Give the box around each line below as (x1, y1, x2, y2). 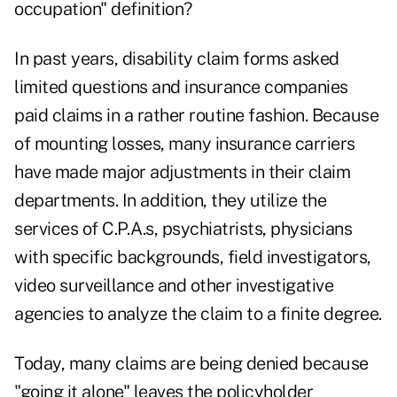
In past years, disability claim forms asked (14, 48, 339, 70)
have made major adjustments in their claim (14, 161, 350, 183)
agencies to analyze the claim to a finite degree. (14, 303, 382, 325)
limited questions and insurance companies (14, 76, 348, 98)
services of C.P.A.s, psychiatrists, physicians (14, 218, 352, 240)
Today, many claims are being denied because (14, 353, 369, 375)
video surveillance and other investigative (14, 275, 333, 297)
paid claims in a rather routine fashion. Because (14, 105, 378, 127)
